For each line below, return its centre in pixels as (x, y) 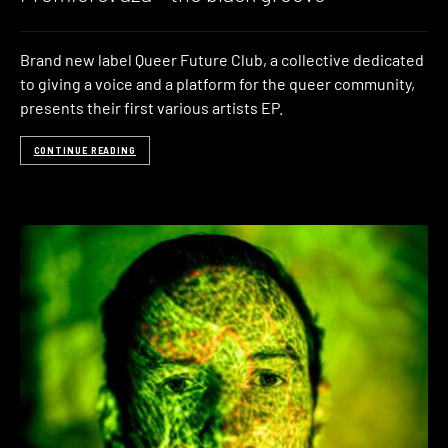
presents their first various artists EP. (151, 107)
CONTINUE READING (84, 151)
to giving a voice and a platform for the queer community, (217, 83)
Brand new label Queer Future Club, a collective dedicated (222, 59)
